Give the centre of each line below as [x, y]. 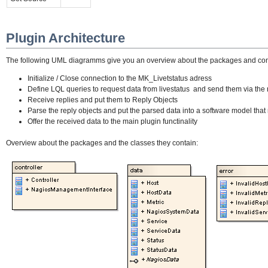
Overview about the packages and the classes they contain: [102, 143]
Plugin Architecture [66, 38]
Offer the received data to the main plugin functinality [112, 121]
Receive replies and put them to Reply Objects [103, 100]
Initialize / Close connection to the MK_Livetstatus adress [120, 78]
